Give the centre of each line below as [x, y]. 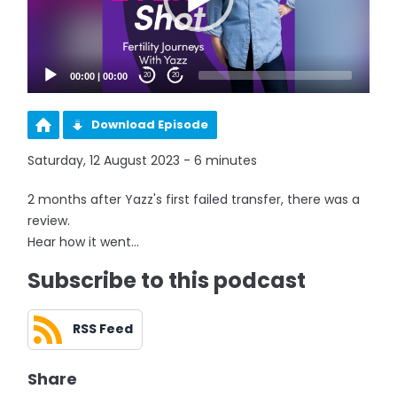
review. [49, 220]
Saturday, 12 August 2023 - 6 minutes [143, 160]
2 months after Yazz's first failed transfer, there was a [194, 199]
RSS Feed [103, 329]
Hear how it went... [84, 241]
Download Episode [150, 124]
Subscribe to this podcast [167, 280]
